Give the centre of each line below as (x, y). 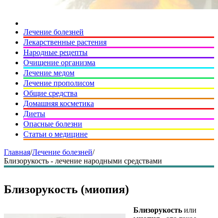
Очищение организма (59, 63)
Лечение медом (49, 73)
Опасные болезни (53, 124)
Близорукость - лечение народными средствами (83, 161)
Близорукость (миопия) (66, 189)
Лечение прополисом (59, 83)
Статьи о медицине (55, 134)
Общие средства (50, 93)
